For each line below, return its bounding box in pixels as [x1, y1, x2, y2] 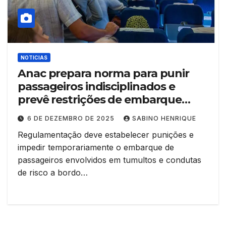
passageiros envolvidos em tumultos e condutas [18, 154, 201, 165]
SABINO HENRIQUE [132, 114, 196, 122]
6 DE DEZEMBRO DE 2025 [27, 114, 117, 122]
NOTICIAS [21, 54, 47, 61]
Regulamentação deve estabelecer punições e [18, 129, 194, 140]
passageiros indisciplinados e [18, 79, 176, 93]
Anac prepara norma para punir [18, 66, 190, 80]
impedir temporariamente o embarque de [18, 142, 174, 152]
